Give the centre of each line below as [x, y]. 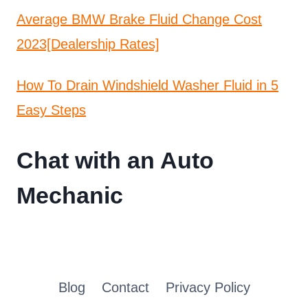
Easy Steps [51, 110]
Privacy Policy [208, 287]
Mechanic [70, 195]
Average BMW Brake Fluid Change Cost [139, 19]
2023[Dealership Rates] [88, 44]
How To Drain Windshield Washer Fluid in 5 [147, 85]
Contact [125, 287]
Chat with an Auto [115, 160]
